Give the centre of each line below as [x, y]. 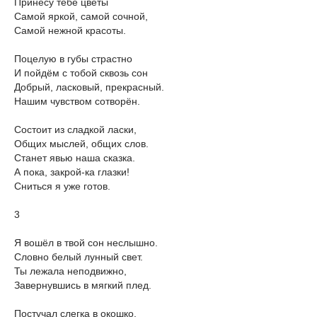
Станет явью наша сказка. [75, 158]
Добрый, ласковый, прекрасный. [89, 87]
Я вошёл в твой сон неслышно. [86, 243]
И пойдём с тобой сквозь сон [81, 73]
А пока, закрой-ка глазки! [72, 172]
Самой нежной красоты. [70, 30]
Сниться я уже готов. [62, 186]
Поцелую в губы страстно [73, 59]
